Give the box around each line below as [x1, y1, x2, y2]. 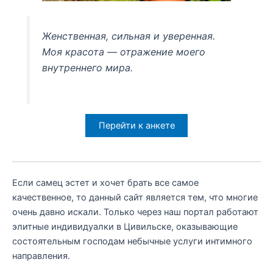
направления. [12, 250, 70, 262]
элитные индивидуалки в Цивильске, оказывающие [12, 221, 238, 233]
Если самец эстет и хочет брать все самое [12, 177, 199, 189]
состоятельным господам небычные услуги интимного [12, 236, 252, 247]
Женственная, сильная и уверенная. [42, 30, 216, 43]
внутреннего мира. [42, 62, 133, 74]
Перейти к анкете [98, 120, 175, 132]
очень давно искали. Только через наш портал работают [12, 207, 258, 218]
